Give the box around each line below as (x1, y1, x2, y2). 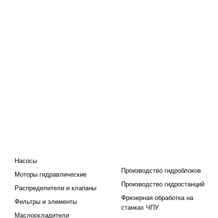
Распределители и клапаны (15, 184, 96, 192)
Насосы (15, 157, 37, 164)
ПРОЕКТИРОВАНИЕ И (121, 138, 195, 145)
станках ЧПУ (121, 204, 159, 211)
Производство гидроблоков (121, 167, 201, 174)
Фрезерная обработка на (121, 194, 194, 201)
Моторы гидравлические (15, 171, 87, 178)
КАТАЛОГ (15, 138, 46, 145)
